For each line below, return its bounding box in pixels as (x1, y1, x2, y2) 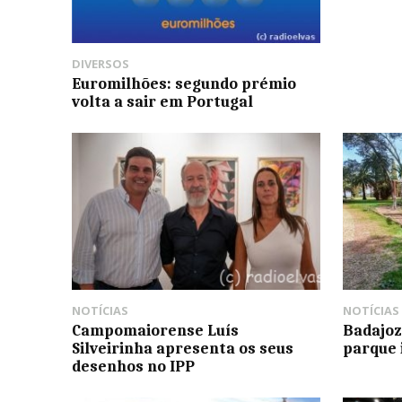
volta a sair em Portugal (72, 92, 253, 111)
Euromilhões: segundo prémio (72, 74, 296, 93)
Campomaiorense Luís (72, 320, 239, 339)
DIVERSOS (72, 56, 129, 73)
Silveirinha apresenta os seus (72, 338, 293, 357)
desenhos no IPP (72, 356, 195, 375)
